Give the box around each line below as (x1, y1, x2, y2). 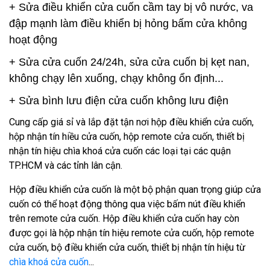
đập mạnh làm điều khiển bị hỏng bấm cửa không (9, 17, 247, 30)
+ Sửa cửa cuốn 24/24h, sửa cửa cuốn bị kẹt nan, (9, 56, 250, 68)
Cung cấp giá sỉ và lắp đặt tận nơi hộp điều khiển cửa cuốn (9, 116, 252, 128)
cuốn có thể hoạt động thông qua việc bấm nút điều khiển (9, 198, 245, 210)
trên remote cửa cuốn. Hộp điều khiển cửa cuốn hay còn (9, 213, 239, 224)
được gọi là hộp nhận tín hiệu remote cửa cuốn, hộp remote (9, 227, 254, 239)
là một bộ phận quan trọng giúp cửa (111, 184, 261, 195)
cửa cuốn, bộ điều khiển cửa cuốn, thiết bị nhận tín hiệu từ (9, 242, 245, 253)
